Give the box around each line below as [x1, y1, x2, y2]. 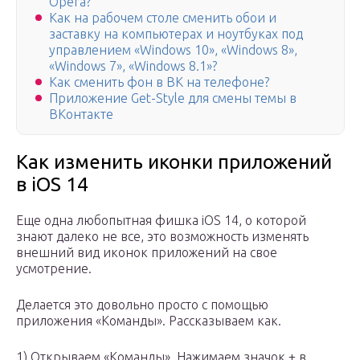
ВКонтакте [49, 107, 113, 122]
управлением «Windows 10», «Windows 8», [49, 43, 297, 58]
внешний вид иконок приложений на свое [16, 245, 277, 260]
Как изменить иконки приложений [16, 151, 332, 174]
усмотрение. [16, 261, 92, 276]
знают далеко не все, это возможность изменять [16, 229, 309, 244]
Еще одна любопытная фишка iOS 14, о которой [16, 213, 306, 228]
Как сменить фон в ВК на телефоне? [49, 75, 269, 90]
